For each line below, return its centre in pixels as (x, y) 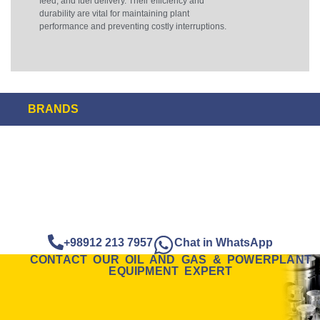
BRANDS (53, 109)
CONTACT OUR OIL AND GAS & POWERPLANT (171, 260)
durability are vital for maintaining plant (114, 14)
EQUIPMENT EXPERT (171, 271)
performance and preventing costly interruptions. (133, 26)
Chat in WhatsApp (223, 243)
